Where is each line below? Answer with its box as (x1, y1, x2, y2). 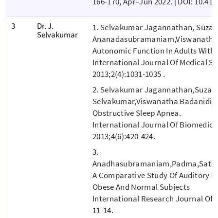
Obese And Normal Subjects (92, 181, 190, 192)
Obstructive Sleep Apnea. (92, 107, 182, 118)
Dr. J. (37, 20, 54, 31)
